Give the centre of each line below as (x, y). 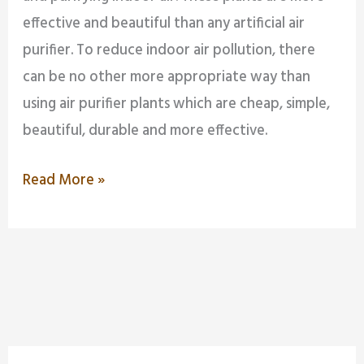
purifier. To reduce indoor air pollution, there (169, 51)
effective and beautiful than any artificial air (164, 24)
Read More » (64, 180)
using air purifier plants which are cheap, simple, (177, 105)
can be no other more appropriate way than (167, 78)
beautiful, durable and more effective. (145, 132)
